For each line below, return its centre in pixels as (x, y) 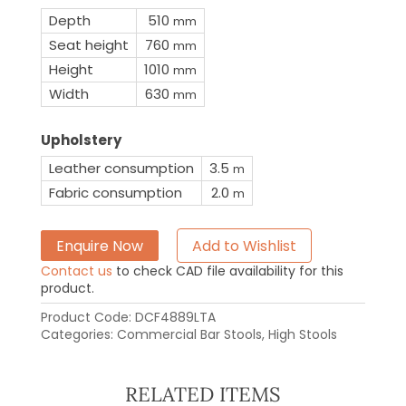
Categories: (78, 335)
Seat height (88, 44)
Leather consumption (121, 168)
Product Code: (87, 318)
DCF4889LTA (175, 318)
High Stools (302, 335)
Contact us (76, 271)
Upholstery (81, 140)
